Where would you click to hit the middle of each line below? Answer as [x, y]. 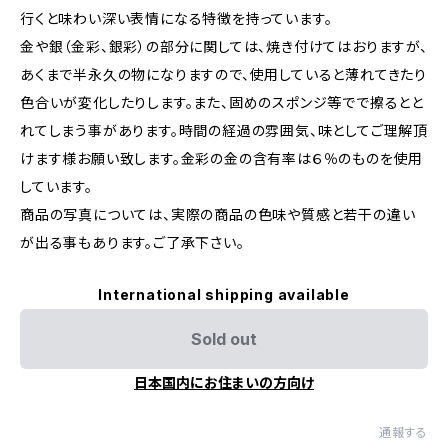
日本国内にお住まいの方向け [224, 382]
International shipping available [224, 294]
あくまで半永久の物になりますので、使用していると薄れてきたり [223, 74]
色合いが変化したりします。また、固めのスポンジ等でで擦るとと [222, 102]
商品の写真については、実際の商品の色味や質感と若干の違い [218, 214]
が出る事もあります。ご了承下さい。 [132, 242]
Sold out [224, 339]
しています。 [56, 186]
